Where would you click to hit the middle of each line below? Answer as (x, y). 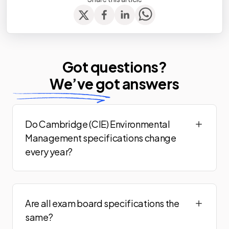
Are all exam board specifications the (102, 203)
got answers (137, 84)
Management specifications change (101, 138)
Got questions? (114, 67)
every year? (49, 152)
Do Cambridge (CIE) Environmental (98, 124)
